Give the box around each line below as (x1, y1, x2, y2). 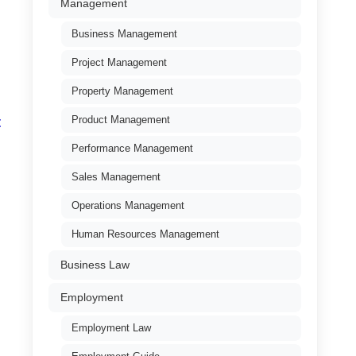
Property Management (72, 85, 173, 97)
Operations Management (72, 199, 184, 211)
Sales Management (72, 171, 161, 183)
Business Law (60, 259, 130, 271)
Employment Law (72, 322, 151, 334)
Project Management (72, 56, 167, 68)
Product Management (72, 114, 170, 126)
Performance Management (72, 142, 193, 154)
